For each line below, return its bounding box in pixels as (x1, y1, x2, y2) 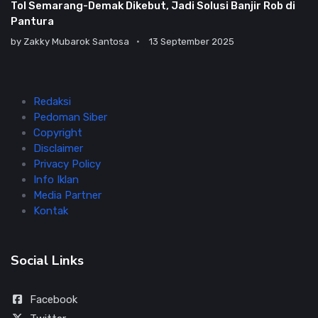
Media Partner (33, 189, 102, 202)
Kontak (33, 204, 68, 218)
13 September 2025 (148, 36, 235, 48)
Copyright (33, 126, 82, 140)
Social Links (11, 251, 84, 270)
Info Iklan (33, 173, 79, 187)
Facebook (29, 293, 77, 307)
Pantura (11, 15, 54, 28)
